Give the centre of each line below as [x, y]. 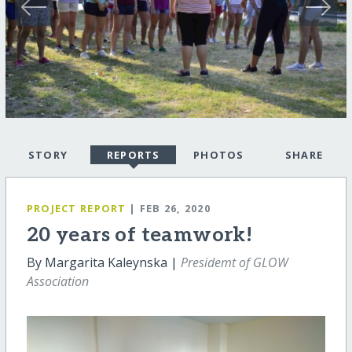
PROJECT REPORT [76, 208]
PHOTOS [218, 154]
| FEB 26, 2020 [170, 208]
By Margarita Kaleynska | [103, 262]
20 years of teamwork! [139, 235]
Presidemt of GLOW [234, 262]
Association [57, 281]
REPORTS [133, 154]
